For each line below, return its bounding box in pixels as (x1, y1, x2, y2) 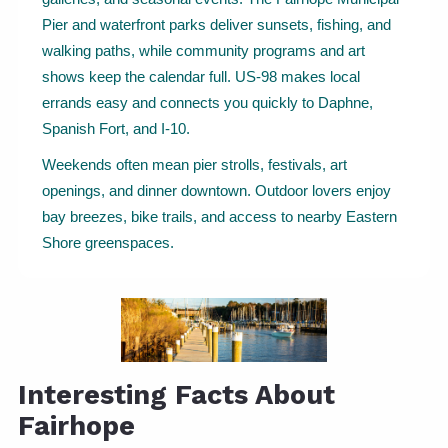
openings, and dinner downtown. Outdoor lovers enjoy (42, 181, 391, 199)
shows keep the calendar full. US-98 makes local (42, 67, 360, 85)
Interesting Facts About (18, 379, 335, 412)
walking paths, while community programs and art (42, 41, 365, 59)
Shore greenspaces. (42, 233, 174, 251)
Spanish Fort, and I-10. (42, 119, 190, 137)
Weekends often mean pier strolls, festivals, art (42, 155, 347, 173)
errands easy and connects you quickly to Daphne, (42, 93, 373, 111)
